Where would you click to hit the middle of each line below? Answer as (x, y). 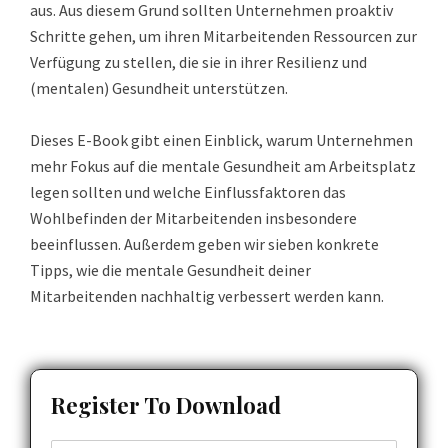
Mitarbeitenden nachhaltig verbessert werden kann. (207, 295)
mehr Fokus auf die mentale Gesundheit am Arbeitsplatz (223, 165)
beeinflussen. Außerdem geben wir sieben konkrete (204, 243)
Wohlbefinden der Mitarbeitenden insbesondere (193, 217)
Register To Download (166, 404)
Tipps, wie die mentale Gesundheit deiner (170, 269)
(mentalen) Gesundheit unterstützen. (159, 87)
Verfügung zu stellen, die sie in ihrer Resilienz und (198, 61)
